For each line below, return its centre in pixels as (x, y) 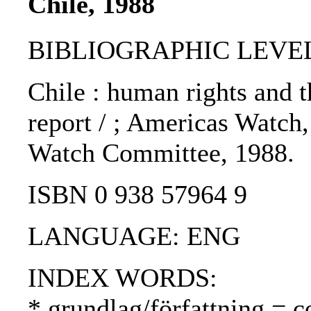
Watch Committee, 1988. (161, 153)
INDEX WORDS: (123, 278)
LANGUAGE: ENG (134, 236)
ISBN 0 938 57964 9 (137, 195)
